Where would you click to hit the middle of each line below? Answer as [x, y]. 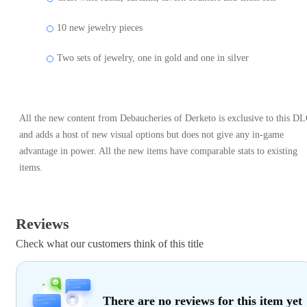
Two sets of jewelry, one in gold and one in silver [153, 58]
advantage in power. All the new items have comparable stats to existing [158, 151]
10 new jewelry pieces [100, 27]
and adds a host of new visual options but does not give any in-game [151, 134]
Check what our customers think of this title [110, 243]
